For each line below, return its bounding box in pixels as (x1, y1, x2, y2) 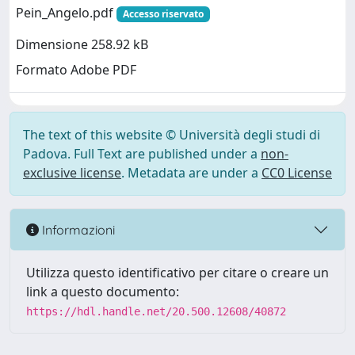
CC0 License (261, 164, 332, 181)
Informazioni (39, 221, 115, 238)
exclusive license (23, 164, 121, 181)
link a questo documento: (26, 283, 179, 300)
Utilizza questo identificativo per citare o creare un (26, 264, 329, 281)
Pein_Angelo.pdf (16, 4, 116, 21)
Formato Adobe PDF (16, 61, 136, 79)
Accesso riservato (122, 7, 204, 21)
